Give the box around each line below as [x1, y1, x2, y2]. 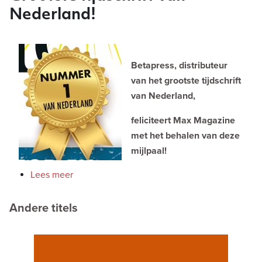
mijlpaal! [131, 144, 167, 157]
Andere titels [9, 201, 78, 215]
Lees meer [30, 168, 73, 181]
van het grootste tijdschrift [131, 74, 241, 87]
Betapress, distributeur [131, 59, 227, 71]
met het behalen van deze [131, 129, 240, 142]
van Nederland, [131, 89, 195, 102]
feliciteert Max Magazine [131, 114, 235, 126]
